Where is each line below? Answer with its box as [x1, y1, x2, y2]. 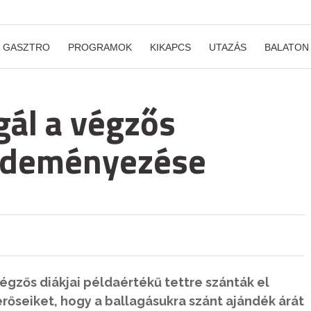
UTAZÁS [209, 42, 246, 53]
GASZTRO [3, 42, 50, 53]
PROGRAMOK [68, 42, 132, 53]
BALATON [264, 42, 309, 53]
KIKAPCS [150, 42, 191, 53]
